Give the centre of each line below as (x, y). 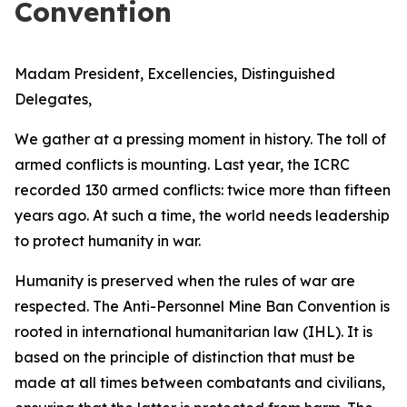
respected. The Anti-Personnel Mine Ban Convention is (202, 306)
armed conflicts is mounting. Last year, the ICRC (182, 164)
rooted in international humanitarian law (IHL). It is (194, 332)
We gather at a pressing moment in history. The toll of (200, 139)
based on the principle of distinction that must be (185, 357)
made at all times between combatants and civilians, (200, 382)
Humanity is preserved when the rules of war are (185, 281)
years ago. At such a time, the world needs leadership (202, 215)
